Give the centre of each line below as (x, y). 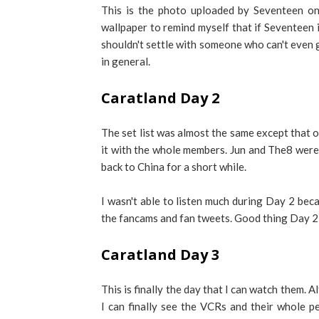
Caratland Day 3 (160, 255)
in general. (126, 61)
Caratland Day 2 (160, 98)
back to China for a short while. (174, 167)
